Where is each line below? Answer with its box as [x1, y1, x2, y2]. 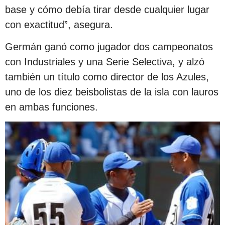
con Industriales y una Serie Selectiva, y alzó [5, 56, 204, 67]
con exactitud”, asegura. [5, 19, 113, 30]
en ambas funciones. [5, 101, 98, 113]
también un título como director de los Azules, [5, 71, 209, 82]
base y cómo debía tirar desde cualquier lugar [5, 4, 209, 15]
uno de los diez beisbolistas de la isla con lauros [5, 86, 218, 97]
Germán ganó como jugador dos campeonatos [5, 41, 213, 52]
